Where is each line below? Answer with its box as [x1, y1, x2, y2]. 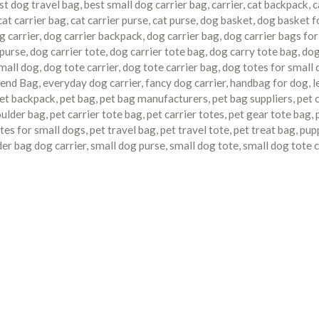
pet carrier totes [147, 108, 224, 121]
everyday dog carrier [43, 76, 141, 90]
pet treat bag [234, 123, 296, 137]
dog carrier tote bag [110, 45, 205, 58]
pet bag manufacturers [100, 92, 208, 105]
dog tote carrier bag [122, 61, 218, 74]
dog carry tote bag [209, 45, 298, 58]
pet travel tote [160, 123, 229, 137]
